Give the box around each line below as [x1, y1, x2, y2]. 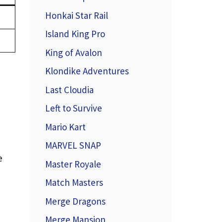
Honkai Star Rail [45, 9, 108, 21]
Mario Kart [45, 120, 86, 133]
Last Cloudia [45, 83, 94, 96]
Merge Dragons [45, 195, 106, 207]
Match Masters [45, 176, 103, 188]
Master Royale [45, 158, 101, 170]
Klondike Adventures [45, 65, 129, 77]
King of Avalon [45, 46, 102, 58]
